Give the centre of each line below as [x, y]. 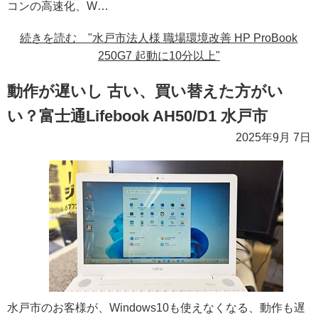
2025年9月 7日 [273, 138]
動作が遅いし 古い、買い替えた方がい [145, 92]
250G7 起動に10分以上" [159, 56]
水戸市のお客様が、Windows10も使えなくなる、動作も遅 [156, 308]
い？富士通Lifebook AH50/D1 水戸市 [137, 116]
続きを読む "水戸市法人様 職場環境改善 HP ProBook [159, 38]
